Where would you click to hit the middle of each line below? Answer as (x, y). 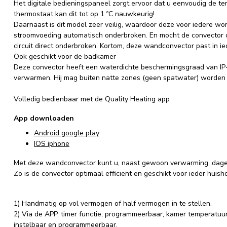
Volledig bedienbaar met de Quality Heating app (92, 99)
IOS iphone (52, 144)
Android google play (67, 133)
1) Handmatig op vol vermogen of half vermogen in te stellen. (113, 203)
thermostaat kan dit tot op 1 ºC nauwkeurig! (84, 14)
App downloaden (44, 118)
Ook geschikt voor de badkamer (65, 56)
